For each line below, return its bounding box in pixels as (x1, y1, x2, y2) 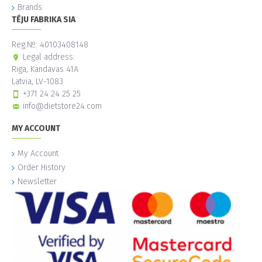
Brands (18, 2, 42, 13)
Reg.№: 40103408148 (12, 40, 88, 50)
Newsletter (18, 177, 57, 187)
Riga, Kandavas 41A (12, 64, 78, 75)
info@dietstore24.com (23, 101, 102, 112)
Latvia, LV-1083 (12, 77, 63, 87)
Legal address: (23, 52, 75, 63)
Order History (18, 163, 65, 173)
